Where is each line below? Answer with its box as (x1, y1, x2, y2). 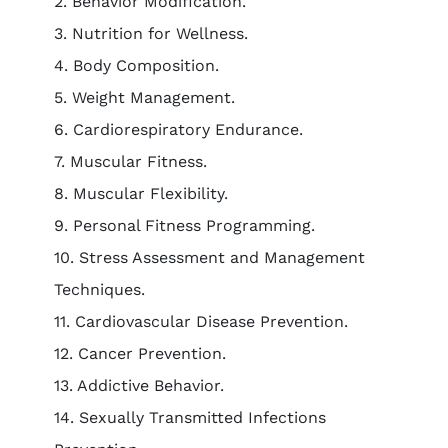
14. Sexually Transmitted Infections (53, 408, 326, 427)
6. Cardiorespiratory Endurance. (53, 120, 303, 139)
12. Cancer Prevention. (53, 344, 226, 363)
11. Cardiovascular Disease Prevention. (53, 312, 348, 331)
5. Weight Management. (53, 88, 235, 107)
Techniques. (53, 280, 145, 299)
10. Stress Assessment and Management (53, 248, 365, 267)
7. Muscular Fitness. (53, 152, 207, 171)
